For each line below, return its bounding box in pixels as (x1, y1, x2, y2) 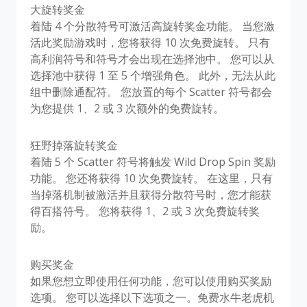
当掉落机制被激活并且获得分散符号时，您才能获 (30, 186, 271, 202)
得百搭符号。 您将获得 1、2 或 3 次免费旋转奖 (30, 203, 260, 219)
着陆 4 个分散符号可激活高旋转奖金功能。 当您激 (30, 18, 275, 34)
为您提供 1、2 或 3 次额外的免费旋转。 (30, 100, 224, 116)
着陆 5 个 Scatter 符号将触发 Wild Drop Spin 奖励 (30, 153, 275, 169)
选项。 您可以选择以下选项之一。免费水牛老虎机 (30, 289, 274, 305)
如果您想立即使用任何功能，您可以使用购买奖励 (30, 273, 271, 288)
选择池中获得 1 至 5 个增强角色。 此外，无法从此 (30, 67, 275, 83)
